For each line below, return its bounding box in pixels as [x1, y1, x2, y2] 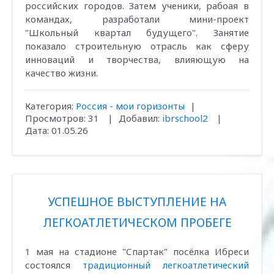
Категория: [25, 100, 73, 112]
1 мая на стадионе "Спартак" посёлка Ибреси [25, 245, 249, 257]
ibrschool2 [162, 112, 208, 124]
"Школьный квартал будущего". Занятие [25, 26, 249, 39]
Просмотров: [25, 112, 86, 124]
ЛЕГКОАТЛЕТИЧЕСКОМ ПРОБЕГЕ [42, 214, 232, 231]
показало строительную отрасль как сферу [25, 40, 249, 52]
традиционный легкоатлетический [70, 259, 249, 271]
